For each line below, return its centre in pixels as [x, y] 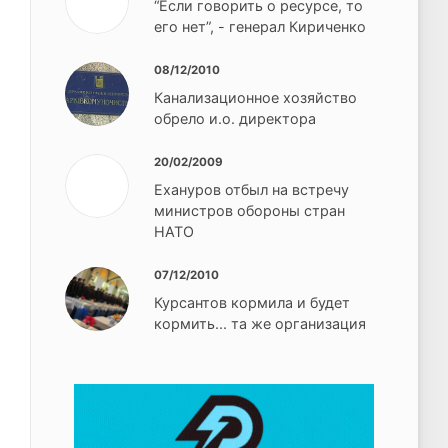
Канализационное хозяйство [256, 98]
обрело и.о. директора [235, 119]
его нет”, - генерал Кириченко [260, 27]
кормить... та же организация [260, 324]
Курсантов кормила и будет [252, 303]
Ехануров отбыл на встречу [252, 190]
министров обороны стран [250, 211]
